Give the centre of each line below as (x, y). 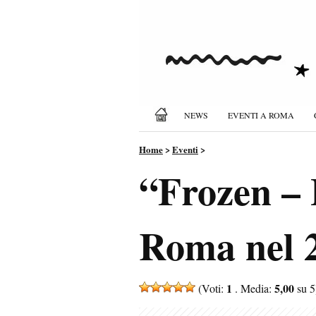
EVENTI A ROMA (261, 115)
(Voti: (211, 288)
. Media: (253, 288)
